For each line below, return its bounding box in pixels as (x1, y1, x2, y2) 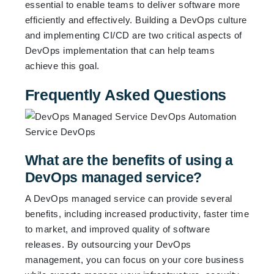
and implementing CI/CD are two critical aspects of (24, 29, 242, 40)
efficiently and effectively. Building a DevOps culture (24, 14, 247, 25)
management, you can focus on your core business (24, 254, 245, 265)
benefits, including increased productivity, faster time (24, 208, 250, 219)
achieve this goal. (24, 60, 100, 71)
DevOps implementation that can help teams (24, 45, 215, 56)
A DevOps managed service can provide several (24, 193, 232, 204)
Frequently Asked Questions (24, 86, 227, 103)
